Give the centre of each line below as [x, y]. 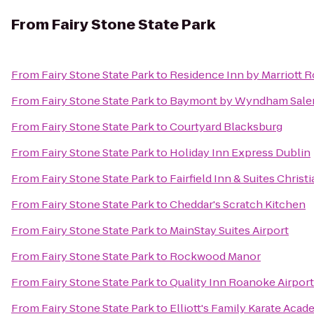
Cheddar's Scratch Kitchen [238, 204]
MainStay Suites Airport [229, 230]
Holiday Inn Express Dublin [240, 152]
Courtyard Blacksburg [226, 127]
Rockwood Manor [215, 256]
